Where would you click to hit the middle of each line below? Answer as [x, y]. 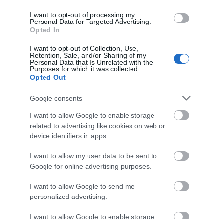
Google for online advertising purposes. [91, 166]
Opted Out [48, 77]
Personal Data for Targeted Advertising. [90, 22]
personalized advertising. [68, 197]
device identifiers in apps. [69, 136]
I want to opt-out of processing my [82, 15]
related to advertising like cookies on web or [98, 126]
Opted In [45, 30]
